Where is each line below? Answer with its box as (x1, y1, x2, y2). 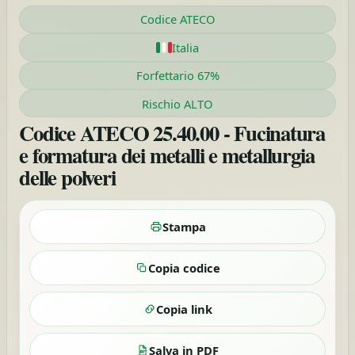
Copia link (155, 301, 212, 318)
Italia (172, 39, 200, 55)
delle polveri (19, 162, 116, 193)
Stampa (162, 219, 206, 235)
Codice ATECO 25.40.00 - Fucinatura (19, 117, 326, 148)
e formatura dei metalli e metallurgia (19, 139, 315, 170)
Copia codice (147, 260, 220, 277)
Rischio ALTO (142, 95, 213, 112)
